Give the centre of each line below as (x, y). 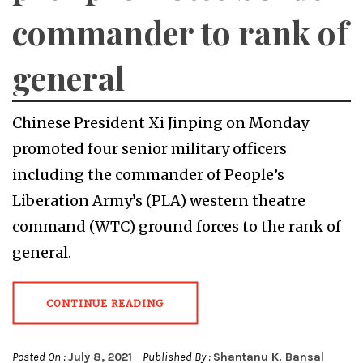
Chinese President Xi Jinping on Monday (160, 122)
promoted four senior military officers (149, 148)
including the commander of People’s (148, 174)
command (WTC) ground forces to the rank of (177, 226)
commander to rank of (180, 32)
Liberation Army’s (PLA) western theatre (159, 200)
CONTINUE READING (105, 303)
